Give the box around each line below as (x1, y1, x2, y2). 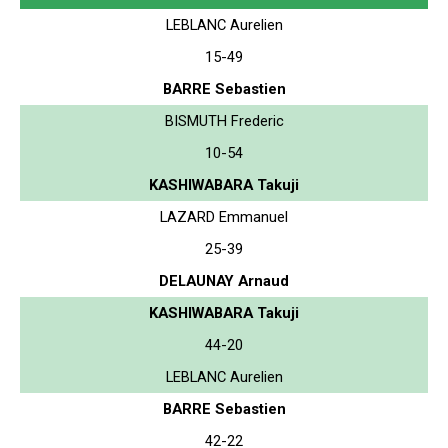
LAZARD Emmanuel (160, 207, 288, 226)
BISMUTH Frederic (164, 111, 284, 130)
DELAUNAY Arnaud (159, 271, 289, 290)
